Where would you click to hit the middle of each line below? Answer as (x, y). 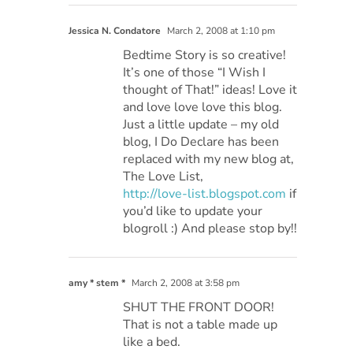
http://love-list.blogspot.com (205, 193)
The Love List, (163, 176)
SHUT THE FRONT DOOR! (199, 307)
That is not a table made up (201, 324)
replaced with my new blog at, (209, 159)
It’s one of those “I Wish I (195, 72)
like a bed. (152, 342)
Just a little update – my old (201, 124)
